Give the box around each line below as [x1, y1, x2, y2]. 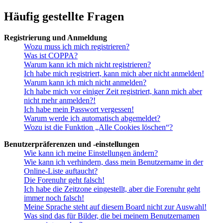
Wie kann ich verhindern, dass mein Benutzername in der [24, 157, 203, 166]
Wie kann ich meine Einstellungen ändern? [24, 148, 158, 157]
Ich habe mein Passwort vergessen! [24, 105, 134, 113]
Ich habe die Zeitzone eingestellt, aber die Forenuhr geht [24, 184, 200, 193]
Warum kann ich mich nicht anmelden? [24, 78, 146, 87]
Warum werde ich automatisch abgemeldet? [24, 113, 160, 122]
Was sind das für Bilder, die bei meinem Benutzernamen [24, 211, 200, 220]
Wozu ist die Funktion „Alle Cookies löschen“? [24, 122, 173, 131]
